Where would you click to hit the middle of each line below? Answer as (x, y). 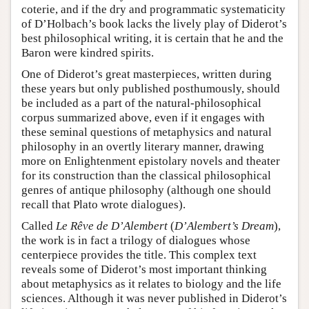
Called (39, 226)
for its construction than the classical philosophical (146, 176)
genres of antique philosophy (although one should (146, 190)
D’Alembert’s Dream (224, 226)
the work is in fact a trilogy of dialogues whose (136, 241)
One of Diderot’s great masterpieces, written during (147, 74)
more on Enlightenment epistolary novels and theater (151, 161)
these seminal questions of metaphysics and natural (147, 132)
